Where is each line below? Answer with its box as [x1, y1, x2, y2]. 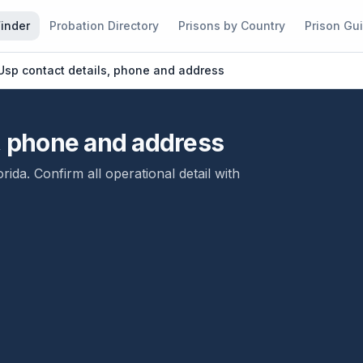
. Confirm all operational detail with [27, 165, 240, 181]
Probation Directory [49, 19, 159, 32]
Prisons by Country [177, 19, 285, 32]
